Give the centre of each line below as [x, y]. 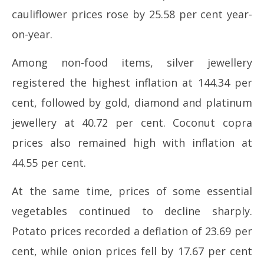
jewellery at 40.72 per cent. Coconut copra [132, 123]
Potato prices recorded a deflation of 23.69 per [132, 231]
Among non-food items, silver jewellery [132, 62]
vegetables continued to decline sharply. [132, 211]
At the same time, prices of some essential [132, 191]
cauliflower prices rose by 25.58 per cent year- [132, 14]
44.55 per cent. [49, 163]
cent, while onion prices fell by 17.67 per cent [132, 251]
